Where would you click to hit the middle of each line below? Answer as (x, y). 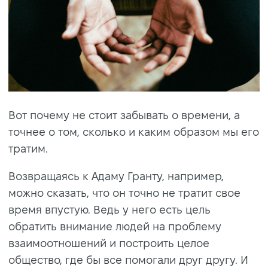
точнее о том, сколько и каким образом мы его (134, 132)
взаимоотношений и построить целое (109, 243)
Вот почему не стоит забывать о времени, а (124, 115)
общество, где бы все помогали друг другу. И (128, 260)
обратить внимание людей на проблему (115, 226)
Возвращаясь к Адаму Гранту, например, (116, 176)
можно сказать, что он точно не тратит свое (124, 193)
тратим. (28, 148)
